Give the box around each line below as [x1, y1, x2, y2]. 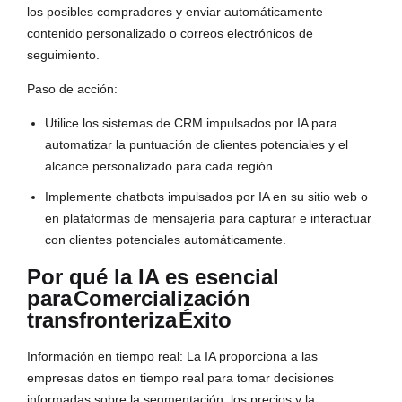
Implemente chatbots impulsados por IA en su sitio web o [45, 189, 368, 205]
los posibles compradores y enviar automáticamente [27, 4, 323, 20]
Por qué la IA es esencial [27, 265, 279, 290]
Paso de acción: [27, 82, 118, 97]
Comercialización [74, 286, 250, 311]
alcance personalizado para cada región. [45, 159, 276, 174]
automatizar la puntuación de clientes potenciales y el [45, 137, 348, 153]
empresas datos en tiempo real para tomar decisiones [27, 371, 334, 386]
